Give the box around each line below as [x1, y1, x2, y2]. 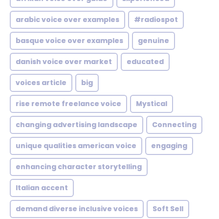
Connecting [152, 120, 197, 130]
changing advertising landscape [16, 120, 137, 130]
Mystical [136, 99, 167, 109]
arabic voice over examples [16, 15, 119, 24]
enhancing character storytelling [16, 162, 142, 172]
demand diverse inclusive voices [16, 204, 138, 214]
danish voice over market [16, 57, 112, 66]
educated [127, 57, 164, 66]
